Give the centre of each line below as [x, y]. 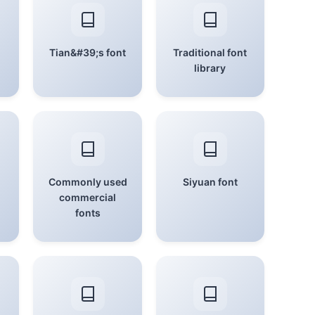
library [210, 68]
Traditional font [210, 52]
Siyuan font [210, 182]
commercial [88, 197]
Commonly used [88, 182]
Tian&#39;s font [88, 52]
